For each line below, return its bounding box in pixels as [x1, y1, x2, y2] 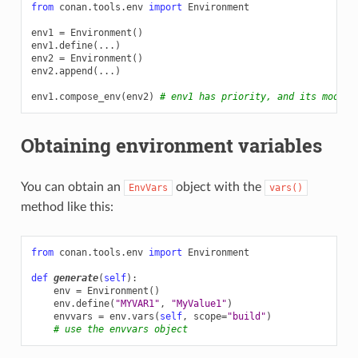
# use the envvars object [53, 323, 188, 335]
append [58, 65, 93, 77]
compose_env [58, 90, 121, 102]
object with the [172, 180, 265, 193]
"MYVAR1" [114, 297, 160, 309]
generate [53, 272, 98, 284]
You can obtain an [20, 180, 124, 193]
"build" [226, 310, 266, 322]
